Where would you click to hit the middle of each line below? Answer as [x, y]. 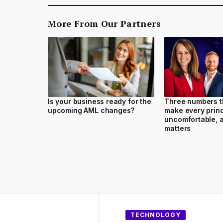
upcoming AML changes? [91, 110]
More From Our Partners [104, 23]
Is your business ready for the [100, 101]
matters [178, 128]
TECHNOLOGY [156, 215]
